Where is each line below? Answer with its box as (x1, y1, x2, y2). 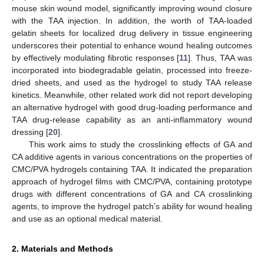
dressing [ (12, 127, 48, 137)
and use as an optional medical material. (12, 213, 163, 223)
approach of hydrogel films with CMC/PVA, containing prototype (12, 176, 252, 186)
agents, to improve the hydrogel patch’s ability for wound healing (12, 201, 252, 211)
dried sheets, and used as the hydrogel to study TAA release (12, 77, 252, 87)
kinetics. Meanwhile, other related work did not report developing (12, 90, 252, 100)
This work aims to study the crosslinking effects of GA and (28, 139, 252, 149)
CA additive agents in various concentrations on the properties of (12, 151, 252, 161)
